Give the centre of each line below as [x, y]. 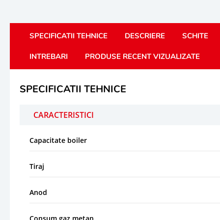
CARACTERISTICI [64, 115]
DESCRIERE [145, 36]
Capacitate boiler [58, 140]
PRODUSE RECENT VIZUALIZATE [142, 56]
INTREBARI [49, 56]
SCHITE [195, 36]
